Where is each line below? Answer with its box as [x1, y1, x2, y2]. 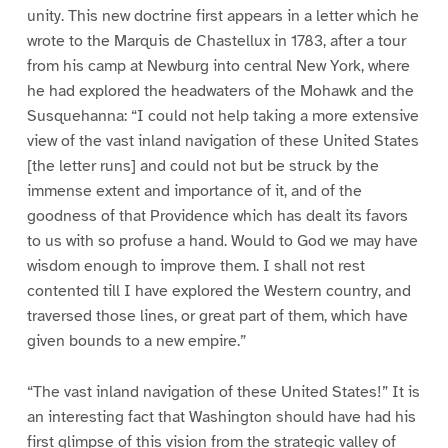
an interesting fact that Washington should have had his [26, 406, 416, 427]
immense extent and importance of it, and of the [26, 180, 362, 201]
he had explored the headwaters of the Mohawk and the [26, 80, 414, 101]
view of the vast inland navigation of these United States [26, 130, 419, 151]
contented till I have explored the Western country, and [26, 280, 411, 301]
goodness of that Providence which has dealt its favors [26, 205, 408, 226]
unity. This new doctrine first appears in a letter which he [26, 5, 419, 26]
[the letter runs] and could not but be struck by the [26, 155, 379, 176]
